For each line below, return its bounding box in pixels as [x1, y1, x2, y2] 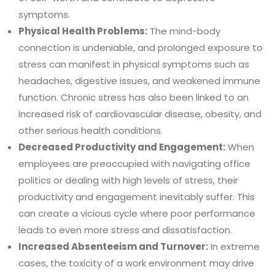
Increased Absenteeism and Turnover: [18, 239, 208, 253]
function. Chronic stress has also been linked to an [18, 90, 249, 104]
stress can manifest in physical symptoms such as [18, 57, 249, 71]
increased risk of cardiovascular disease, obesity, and [18, 107, 261, 120]
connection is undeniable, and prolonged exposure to [18, 41, 263, 54]
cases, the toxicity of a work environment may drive [18, 256, 254, 269]
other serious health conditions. [18, 123, 163, 137]
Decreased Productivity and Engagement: [18, 140, 225, 153]
